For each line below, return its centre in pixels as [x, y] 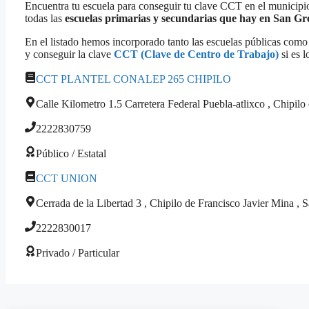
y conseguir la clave [69, 54]
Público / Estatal [71, 153]
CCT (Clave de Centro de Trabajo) [196, 54]
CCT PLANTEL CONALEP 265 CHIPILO [133, 79]
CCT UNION [67, 178]
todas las [45, 18]
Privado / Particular [78, 252]
